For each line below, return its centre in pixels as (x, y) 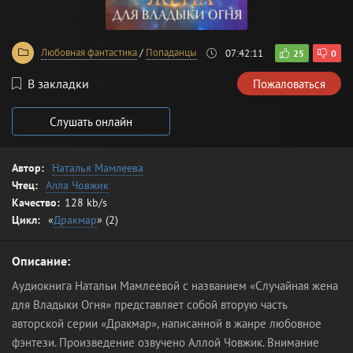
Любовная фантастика (89, 52)
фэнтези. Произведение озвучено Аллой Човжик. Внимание (165, 342)
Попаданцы (171, 52)
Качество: (36, 203)
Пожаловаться (289, 84)
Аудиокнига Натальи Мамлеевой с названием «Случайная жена (175, 286)
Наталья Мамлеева (98, 168)
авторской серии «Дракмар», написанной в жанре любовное (167, 323)
